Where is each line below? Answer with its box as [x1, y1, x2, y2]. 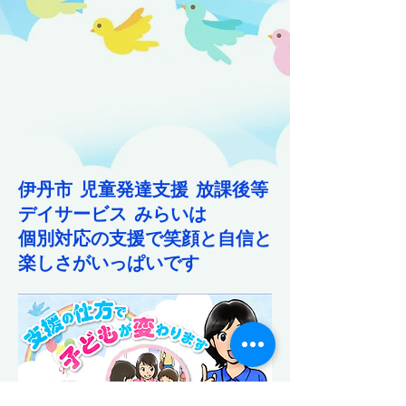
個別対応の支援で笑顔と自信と [18, 227, 272, 250]
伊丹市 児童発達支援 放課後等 [18, 179, 268, 201]
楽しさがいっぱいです [18, 252, 199, 275]
